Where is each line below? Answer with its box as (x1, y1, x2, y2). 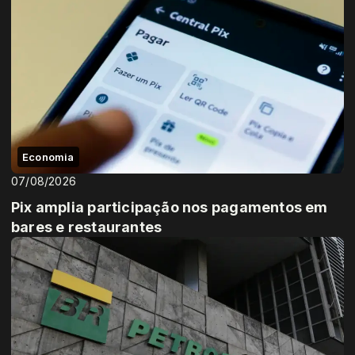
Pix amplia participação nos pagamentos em (11, 198, 328, 216)
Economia (22, 150, 74, 163)
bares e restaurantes (11, 218, 162, 235)
